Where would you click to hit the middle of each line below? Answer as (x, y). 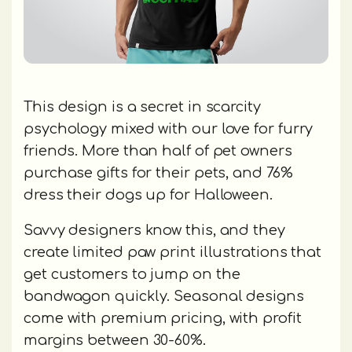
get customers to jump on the (132, 274)
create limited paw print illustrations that (173, 252)
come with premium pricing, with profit (163, 318)
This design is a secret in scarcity (142, 106)
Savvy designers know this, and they (154, 230)
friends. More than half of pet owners (158, 150)
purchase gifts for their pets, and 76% (158, 172)
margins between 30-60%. (115, 340)
